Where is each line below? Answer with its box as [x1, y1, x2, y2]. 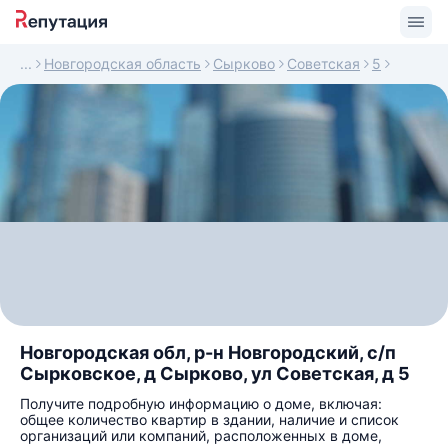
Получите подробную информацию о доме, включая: [20, 395, 382, 412]
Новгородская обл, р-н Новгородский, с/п [20, 342, 396, 363]
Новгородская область [44, 55, 201, 72]
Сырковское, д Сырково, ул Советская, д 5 [20, 363, 410, 384]
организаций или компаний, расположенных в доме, [20, 427, 382, 444]
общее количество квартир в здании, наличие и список [20, 411, 399, 428]
